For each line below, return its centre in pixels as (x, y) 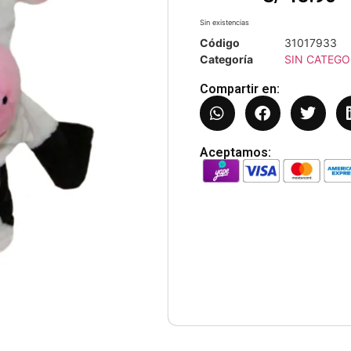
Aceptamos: (235, 152)
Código (219, 43)
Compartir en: (239, 89)
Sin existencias (224, 22)
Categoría (226, 59)
